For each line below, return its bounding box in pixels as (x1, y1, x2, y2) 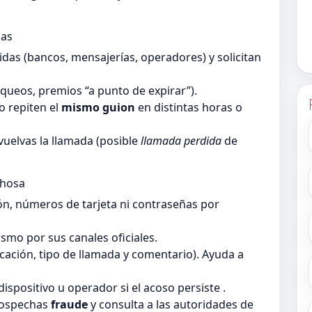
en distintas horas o (135, 100, 242, 116)
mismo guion (61, 100, 135, 116)
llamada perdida (141, 133, 221, 149)
